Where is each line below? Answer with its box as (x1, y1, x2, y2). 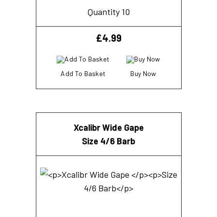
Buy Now (130, 69, 156, 77)
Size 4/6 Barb (82, 135, 135, 146)
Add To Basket (61, 69, 106, 77)
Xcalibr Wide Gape (73, 122, 144, 133)
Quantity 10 (87, 6, 130, 17)
